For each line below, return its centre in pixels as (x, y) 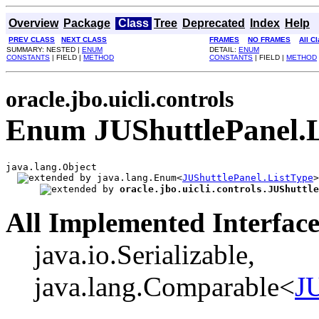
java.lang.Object (51, 167)
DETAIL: (224, 49)
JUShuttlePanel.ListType (248, 177)
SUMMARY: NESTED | (44, 49)
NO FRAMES (269, 40)
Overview (33, 23)
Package (87, 23)
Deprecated (214, 23)
